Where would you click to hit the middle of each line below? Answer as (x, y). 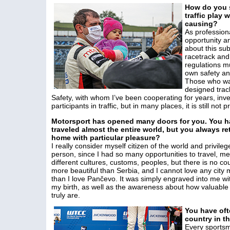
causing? (201, 24)
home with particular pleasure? (106, 138)
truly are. (66, 195)
